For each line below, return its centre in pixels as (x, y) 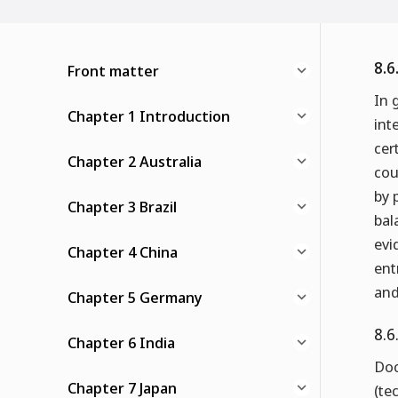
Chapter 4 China (123, 252)
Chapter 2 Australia (135, 162)
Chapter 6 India (121, 343)
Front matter (113, 71)
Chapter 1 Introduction (149, 116)
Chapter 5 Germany (135, 298)
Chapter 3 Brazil (122, 207)
